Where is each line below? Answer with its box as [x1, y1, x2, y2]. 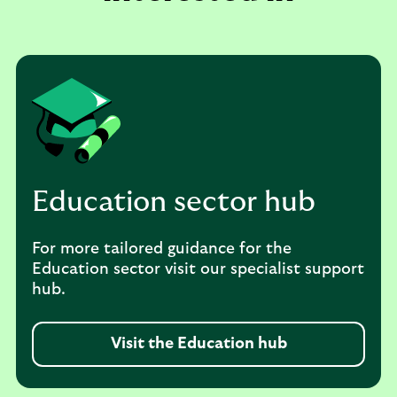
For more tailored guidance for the [32, 241, 292, 257]
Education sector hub [32, 188, 315, 216]
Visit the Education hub [110, 336, 287, 352]
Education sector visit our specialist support [32, 261, 364, 277]
